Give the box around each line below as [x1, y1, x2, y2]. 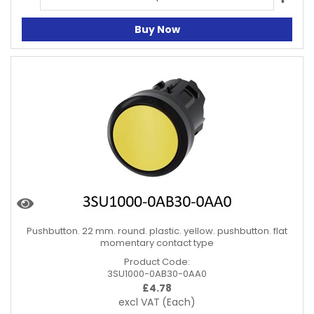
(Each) [162, 294, 196, 309]
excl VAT [118, 294, 160, 309]
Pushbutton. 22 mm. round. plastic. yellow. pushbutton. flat [27, 224, 287, 238]
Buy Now [134, 22, 180, 36]
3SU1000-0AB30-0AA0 [107, 266, 207, 280]
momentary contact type [100, 235, 214, 250]
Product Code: [124, 254, 190, 268]
